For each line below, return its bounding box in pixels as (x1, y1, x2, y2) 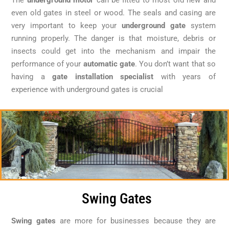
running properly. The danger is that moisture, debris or (11, 33, 216, 43)
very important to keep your (11, 20, 122, 30)
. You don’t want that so (134, 59, 216, 68)
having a (11, 72, 53, 81)
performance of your (11, 59, 83, 68)
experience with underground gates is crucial (11, 84, 164, 94)
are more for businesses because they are (56, 216, 216, 226)
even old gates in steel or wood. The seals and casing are (11, 8, 216, 17)
